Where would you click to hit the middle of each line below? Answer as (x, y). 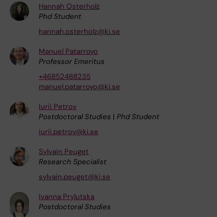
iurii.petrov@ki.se (69, 132)
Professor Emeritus (72, 61)
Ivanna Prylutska (67, 196)
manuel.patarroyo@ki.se (79, 86)
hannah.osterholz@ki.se (79, 31)
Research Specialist (73, 162)
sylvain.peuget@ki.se (75, 177)
